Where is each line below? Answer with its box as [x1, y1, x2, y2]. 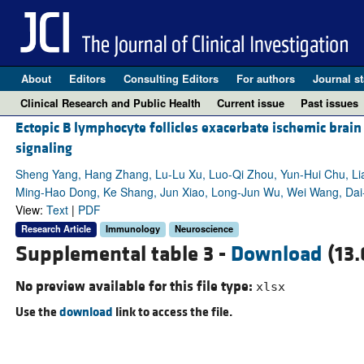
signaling [15, 139, 72, 158]
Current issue [217, 95, 284, 110]
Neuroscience [174, 222, 233, 236]
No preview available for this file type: [15, 276, 256, 296]
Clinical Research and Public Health [20, 95, 201, 110]
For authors [236, 71, 295, 86]
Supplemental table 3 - [15, 240, 231, 268]
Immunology [105, 222, 160, 236]
